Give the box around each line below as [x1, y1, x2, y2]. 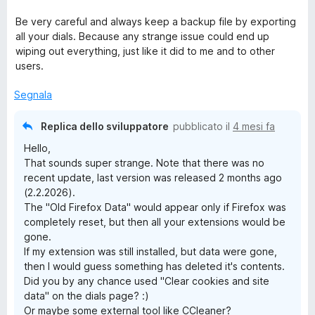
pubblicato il [173, 120, 233, 132]
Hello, [24, 142, 51, 154]
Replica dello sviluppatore [41, 120, 169, 132]
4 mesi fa [233, 120, 275, 132]
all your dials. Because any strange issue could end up [15, 30, 269, 42]
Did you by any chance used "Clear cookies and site [24, 275, 269, 287]
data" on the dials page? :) [24, 290, 149, 302]
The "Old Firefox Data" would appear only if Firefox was [24, 201, 286, 213]
